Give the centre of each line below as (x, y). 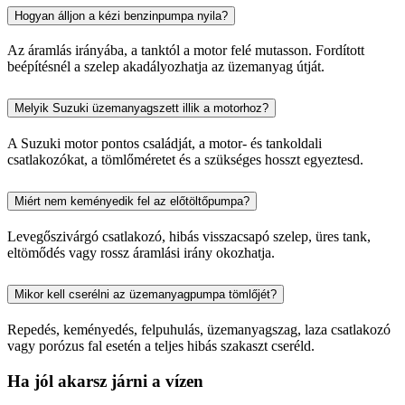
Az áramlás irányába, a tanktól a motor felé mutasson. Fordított (186, 51)
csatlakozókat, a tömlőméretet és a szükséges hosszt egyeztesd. (185, 160)
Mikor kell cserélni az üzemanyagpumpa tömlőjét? (146, 294)
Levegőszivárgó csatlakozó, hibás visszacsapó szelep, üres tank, (189, 237)
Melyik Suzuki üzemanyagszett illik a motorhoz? (141, 108)
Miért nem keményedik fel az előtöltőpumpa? (132, 202)
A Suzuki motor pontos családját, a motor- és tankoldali (165, 144)
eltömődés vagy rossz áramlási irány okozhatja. (141, 253)
